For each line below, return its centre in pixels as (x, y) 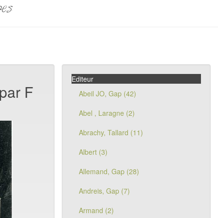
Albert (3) (93, 152)
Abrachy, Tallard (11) (111, 132)
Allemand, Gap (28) (109, 171)
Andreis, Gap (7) (104, 191)
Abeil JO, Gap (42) (108, 93)
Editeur (82, 79)
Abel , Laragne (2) (107, 113)
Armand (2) (96, 210)
